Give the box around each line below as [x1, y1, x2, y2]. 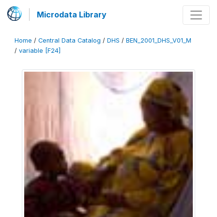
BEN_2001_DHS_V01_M [126, 37, 191, 44]
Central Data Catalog [38, 37, 101, 44]
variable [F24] [19, 47, 61, 54]
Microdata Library [37, 10, 107, 19]
